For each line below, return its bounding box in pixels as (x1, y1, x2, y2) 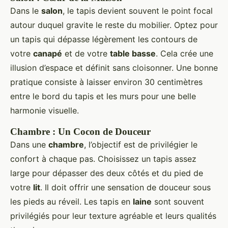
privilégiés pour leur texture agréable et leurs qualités (10, 211, 216, 221)
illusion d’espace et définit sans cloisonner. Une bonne (10, 63, 218, 73)
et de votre (62, 48, 110, 59)
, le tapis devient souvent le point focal (63, 6, 213, 16)
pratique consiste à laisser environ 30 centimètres (10, 77, 203, 88)
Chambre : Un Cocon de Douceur (10, 126, 151, 137)
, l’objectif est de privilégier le (84, 139, 197, 150)
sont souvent (152, 196, 204, 207)
